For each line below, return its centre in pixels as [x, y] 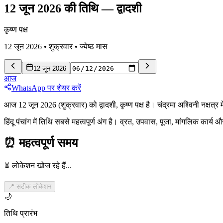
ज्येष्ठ [87, 46]
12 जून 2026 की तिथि [51, 8]
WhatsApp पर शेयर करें [46, 88]
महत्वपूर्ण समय [48, 143]
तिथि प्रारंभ [21, 214]
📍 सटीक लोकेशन [30, 187]
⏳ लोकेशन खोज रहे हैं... [38, 166]
